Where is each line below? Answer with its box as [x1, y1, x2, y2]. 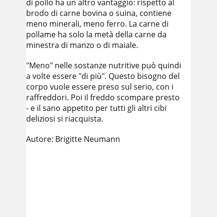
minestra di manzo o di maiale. [26, 40, 138, 50]
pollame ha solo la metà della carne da [26, 29, 167, 40]
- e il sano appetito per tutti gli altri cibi [26, 103, 167, 113]
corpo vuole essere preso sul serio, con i [26, 81, 173, 92]
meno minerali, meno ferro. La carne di [26, 18, 169, 29]
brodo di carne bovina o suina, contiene [26, 8, 171, 18]
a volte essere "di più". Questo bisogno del [26, 71, 180, 81]
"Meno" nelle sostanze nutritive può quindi [26, 60, 181, 71]
